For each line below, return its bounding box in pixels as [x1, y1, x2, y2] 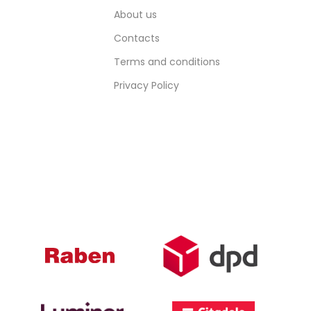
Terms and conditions [113, 54, 220, 69]
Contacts [113, 31, 160, 45]
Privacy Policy [113, 78, 179, 92]
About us [113, 7, 157, 22]
